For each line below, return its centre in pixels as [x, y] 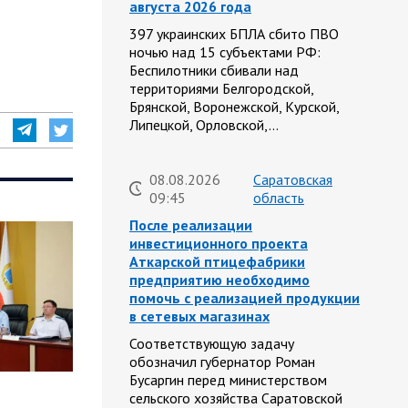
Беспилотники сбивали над [214, 71]
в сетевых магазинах [199, 316]
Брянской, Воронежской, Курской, [234, 107]
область [279, 198]
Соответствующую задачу [212, 344]
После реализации [191, 225]
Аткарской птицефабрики [217, 262]
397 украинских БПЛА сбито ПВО [234, 34]
